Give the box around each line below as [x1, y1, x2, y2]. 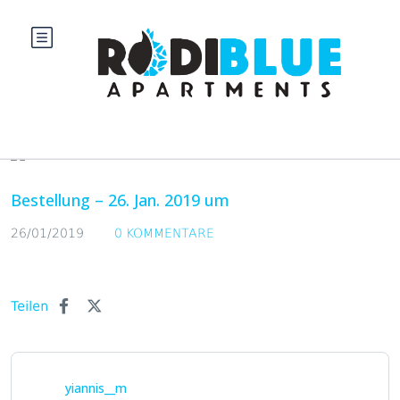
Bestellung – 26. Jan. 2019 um [11, 188, 229, 211]
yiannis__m [65, 379, 127, 396]
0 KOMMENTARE [114, 225, 214, 240]
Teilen [11, 298, 52, 313]
